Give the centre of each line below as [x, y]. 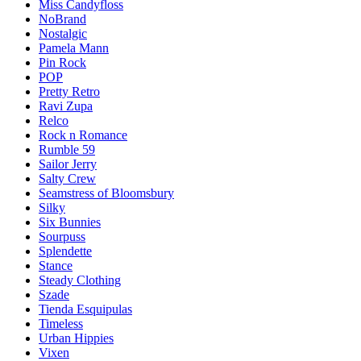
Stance [56, 266]
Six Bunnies [70, 222]
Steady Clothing [80, 280]
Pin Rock [62, 63]
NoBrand [62, 19]
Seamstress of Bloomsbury [106, 193]
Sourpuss [62, 237]
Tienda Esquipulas [85, 309]
